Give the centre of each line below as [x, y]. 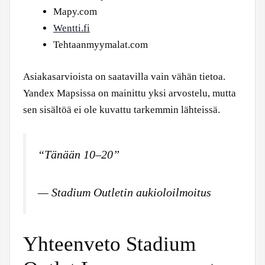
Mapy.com [75, 12]
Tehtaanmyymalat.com [101, 45]
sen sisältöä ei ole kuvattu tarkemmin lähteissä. [122, 109]
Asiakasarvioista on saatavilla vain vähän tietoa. [124, 76]
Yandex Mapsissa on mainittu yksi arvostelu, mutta [130, 93]
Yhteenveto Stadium [109, 244]
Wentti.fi [72, 28]
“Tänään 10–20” [79, 154]
